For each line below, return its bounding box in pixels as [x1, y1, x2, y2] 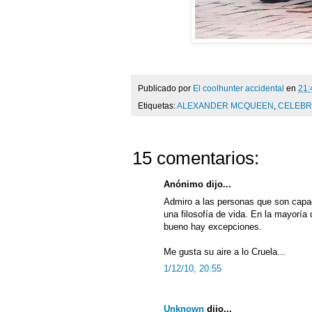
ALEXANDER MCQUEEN [177, 101, 274, 111]
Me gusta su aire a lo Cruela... [164, 246, 286, 257]
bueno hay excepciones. [164, 221, 262, 232]
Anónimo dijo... [164, 179, 231, 190]
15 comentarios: [132, 148, 259, 169]
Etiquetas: [138, 101, 177, 111]
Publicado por [138, 83, 193, 93]
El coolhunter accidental [193, 83, 286, 93]
